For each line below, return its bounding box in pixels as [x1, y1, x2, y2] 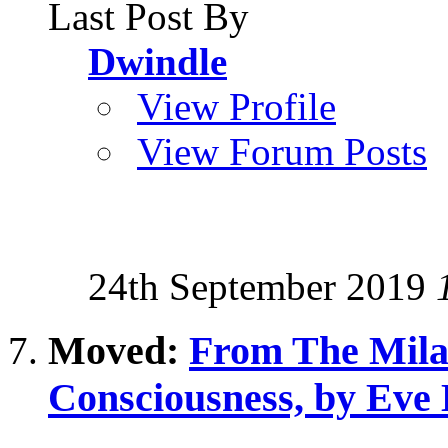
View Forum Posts [137, 129, 427, 173]
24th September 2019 [88, 264, 436, 308]
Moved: [48, 328, 189, 374]
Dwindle [88, 39, 227, 83]
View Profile [137, 84, 336, 128]
